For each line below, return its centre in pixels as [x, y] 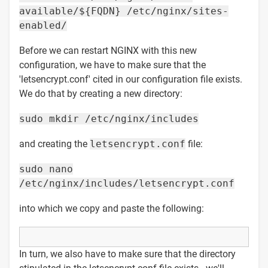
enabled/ [43, 25]
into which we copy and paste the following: [112, 208]
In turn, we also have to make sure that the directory [127, 254]
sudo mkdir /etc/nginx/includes [109, 118]
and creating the [54, 144]
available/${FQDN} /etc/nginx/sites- [124, 11]
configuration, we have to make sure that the [112, 65]
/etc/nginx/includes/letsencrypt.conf [127, 183]
